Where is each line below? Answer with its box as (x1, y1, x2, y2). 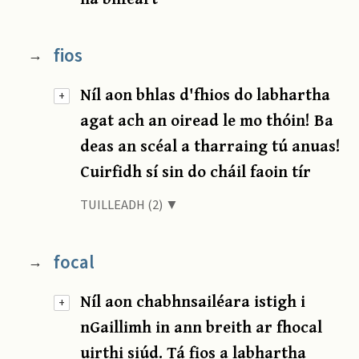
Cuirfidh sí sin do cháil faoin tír (80, 159, 312, 184)
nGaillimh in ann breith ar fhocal (80, 314, 323, 340)
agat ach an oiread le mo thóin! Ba (80, 107, 334, 133)
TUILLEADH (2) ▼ (80, 196, 179, 216)
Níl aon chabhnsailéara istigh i (80, 288, 306, 314)
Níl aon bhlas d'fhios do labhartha (80, 82, 331, 107)
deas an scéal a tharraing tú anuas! (80, 133, 341, 159)
